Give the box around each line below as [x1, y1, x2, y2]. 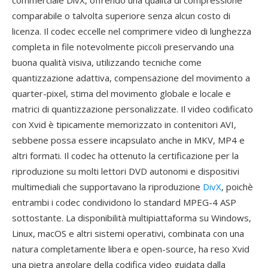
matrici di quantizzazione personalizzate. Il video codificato [12, 103, 253, 115]
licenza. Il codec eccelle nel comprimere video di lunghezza [12, 25, 251, 37]
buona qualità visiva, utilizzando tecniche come [12, 56, 202, 68]
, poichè [221, 181, 253, 193]
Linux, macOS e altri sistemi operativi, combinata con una [12, 227, 244, 239]
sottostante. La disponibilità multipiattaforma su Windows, [12, 212, 251, 224]
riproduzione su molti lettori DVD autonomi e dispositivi [12, 165, 239, 177]
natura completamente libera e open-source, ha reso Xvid [12, 243, 249, 255]
